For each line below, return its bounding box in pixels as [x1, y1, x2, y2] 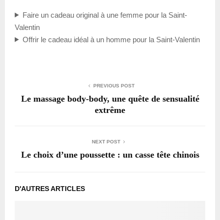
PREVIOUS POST [93, 82, 135, 88]
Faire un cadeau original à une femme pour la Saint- [22, 10, 187, 19]
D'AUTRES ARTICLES [15, 184, 85, 192]
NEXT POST [92, 138, 120, 144]
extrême [95, 105, 125, 115]
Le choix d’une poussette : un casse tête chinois [21, 149, 199, 160]
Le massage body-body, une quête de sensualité [21, 93, 199, 104]
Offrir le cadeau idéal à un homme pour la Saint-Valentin [22, 35, 200, 44]
